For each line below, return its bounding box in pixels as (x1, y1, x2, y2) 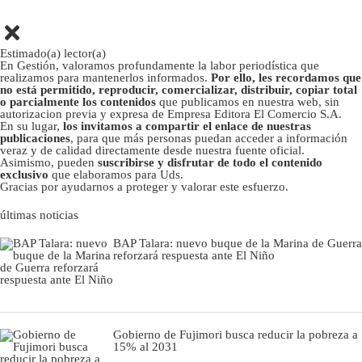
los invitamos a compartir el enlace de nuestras (63, 119, 311, 133)
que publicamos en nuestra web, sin (159, 95, 339, 108)
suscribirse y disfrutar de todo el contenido (98, 155, 322, 169)
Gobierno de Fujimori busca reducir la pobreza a (113, 327, 358, 341)
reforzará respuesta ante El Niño (113, 248, 275, 262)
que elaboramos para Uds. (48, 167, 183, 181)
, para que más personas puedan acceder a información (70, 131, 347, 145)
